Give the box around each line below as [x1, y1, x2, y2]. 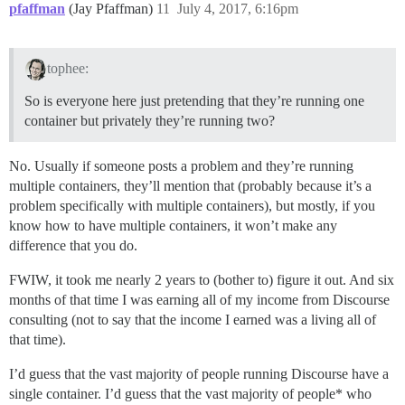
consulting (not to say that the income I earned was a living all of [9, 312, 376, 328]
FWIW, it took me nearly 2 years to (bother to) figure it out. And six [9, 272, 394, 288]
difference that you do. [9, 238, 137, 254]
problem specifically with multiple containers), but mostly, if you [9, 198, 375, 214]
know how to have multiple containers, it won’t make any [9, 218, 337, 234]
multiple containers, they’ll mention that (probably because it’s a [9, 178, 372, 194]
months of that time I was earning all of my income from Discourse [9, 292, 390, 308]
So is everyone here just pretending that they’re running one [24, 93, 364, 109]
